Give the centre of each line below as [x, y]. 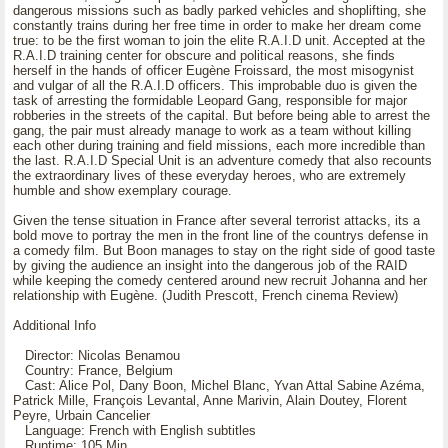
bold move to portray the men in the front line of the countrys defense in [220, 235]
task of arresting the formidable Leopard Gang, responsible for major [210, 100]
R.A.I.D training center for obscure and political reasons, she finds [204, 55]
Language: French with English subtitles [134, 430]
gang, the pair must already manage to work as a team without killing [212, 130]
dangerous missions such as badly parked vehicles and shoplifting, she [219, 10]
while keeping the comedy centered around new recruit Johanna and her [220, 280]
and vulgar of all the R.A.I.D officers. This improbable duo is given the [215, 85]
